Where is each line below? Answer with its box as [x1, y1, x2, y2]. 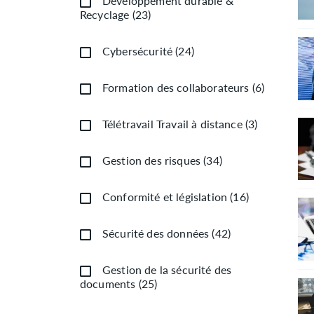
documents [80, 275, 136, 292]
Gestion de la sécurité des [102, 261, 232, 278]
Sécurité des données [102, 224, 210, 241]
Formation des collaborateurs [102, 78, 250, 95]
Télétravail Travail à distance [102, 115, 243, 132]
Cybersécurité [102, 42, 173, 59]
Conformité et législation [102, 188, 228, 205]
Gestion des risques [102, 151, 201, 168]
